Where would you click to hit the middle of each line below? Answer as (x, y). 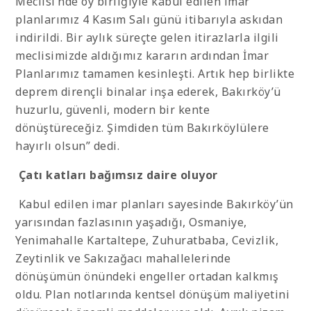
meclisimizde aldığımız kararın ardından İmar (142, 56)
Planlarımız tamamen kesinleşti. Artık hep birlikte (155, 74)
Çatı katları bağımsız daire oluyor (118, 175)
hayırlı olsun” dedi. (67, 146)
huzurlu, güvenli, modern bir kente (112, 110)
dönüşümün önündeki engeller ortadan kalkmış (147, 277)
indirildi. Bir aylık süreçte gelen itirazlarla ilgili (147, 38)
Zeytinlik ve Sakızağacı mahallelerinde (123, 259)
